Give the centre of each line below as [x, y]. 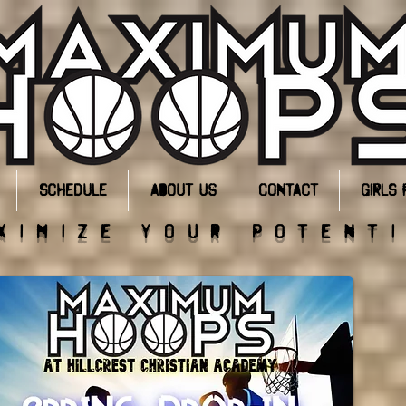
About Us [183, 190]
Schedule [72, 190]
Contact [288, 190]
